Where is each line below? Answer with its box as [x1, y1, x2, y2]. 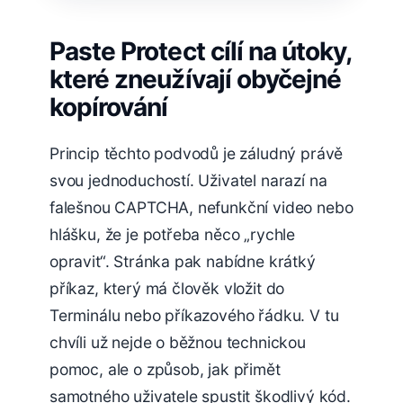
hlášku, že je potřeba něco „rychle [49, 224, 296, 244]
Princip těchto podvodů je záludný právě [49, 143, 344, 163]
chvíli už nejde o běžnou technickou [49, 332, 306, 352]
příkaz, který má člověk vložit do [49, 278, 285, 298]
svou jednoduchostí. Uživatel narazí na [49, 170, 327, 190]
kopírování [49, 91, 168, 122]
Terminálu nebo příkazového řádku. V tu [49, 305, 339, 325]
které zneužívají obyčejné [49, 63, 342, 94]
